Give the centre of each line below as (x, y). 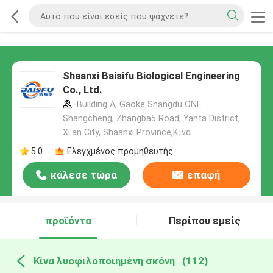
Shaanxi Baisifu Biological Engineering (151, 76)
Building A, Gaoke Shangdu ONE (138, 105)
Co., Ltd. (82, 90)
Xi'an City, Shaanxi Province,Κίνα (126, 133)
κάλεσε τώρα (84, 175)
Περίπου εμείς (205, 221)
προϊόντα (68, 221)
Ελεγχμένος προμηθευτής (120, 151)
